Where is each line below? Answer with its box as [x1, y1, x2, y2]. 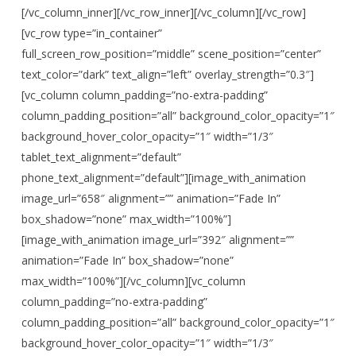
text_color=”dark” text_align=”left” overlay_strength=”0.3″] [21, 67, 314, 82]
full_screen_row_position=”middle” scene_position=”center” [21, 46, 321, 61]
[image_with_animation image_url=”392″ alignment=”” [21, 232, 294, 247]
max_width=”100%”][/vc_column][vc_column [21, 273, 246, 288]
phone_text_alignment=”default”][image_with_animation [21, 170, 306, 185]
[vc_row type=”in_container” [21, 25, 162, 41]
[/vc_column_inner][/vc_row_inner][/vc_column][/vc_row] [21, 5, 306, 20]
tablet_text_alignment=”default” [21, 149, 181, 164]
